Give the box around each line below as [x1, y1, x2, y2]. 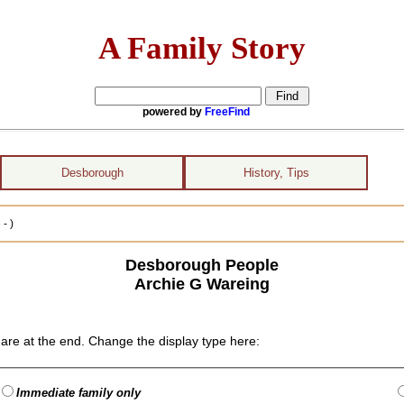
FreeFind [205, 105, 250, 118]
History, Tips [243, 166, 309, 179]
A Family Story [98, 30, 306, 65]
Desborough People [124, 255, 279, 274]
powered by [142, 105, 205, 118]
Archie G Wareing [133, 274, 270, 293]
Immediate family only [16, 386, 142, 399]
